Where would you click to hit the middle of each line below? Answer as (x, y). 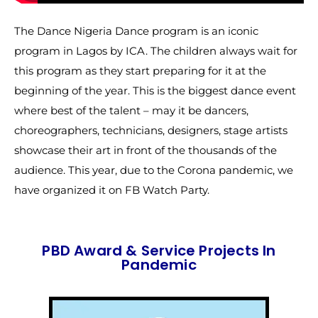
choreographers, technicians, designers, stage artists (151, 130)
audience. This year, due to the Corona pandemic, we (154, 170)
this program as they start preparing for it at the (140, 71)
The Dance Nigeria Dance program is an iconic (136, 31)
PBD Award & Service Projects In (159, 251)
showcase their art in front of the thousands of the (146, 150)
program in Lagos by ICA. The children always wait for (156, 51)
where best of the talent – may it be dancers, (131, 110)
